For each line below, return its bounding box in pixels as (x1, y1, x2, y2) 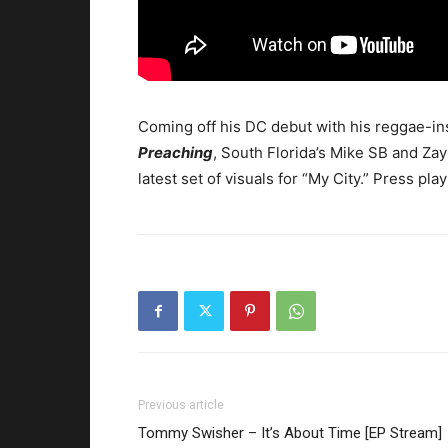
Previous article (138, 398, 224, 413)
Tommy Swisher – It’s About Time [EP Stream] (138, 424, 442, 443)
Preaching (138, 143, 213, 163)
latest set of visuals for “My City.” (138, 169, 373, 189)
